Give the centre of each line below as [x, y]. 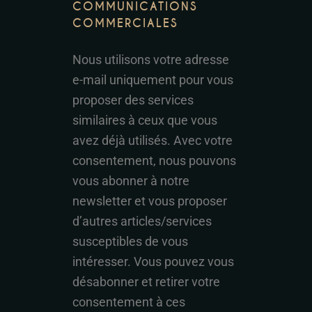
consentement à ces [129, 302]
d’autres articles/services [142, 221]
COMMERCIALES [125, 23]
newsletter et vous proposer [150, 201]
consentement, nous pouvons [154, 161]
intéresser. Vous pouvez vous [153, 262]
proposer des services [133, 100]
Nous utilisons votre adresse [151, 60]
